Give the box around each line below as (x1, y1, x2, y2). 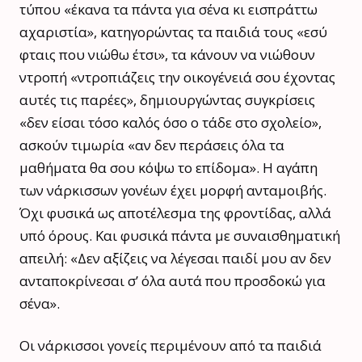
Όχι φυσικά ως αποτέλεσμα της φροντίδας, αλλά (19, 204, 331, 223)
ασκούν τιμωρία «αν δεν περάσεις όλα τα (19, 136, 284, 155)
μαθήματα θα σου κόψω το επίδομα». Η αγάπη (19, 158, 318, 178)
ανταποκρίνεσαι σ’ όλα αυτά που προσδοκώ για (19, 271, 326, 291)
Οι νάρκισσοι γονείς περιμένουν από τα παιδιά (19, 336, 322, 356)
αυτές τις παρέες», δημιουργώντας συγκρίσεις (19, 90, 315, 110)
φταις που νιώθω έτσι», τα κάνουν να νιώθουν (19, 45, 315, 65)
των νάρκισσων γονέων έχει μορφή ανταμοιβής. (19, 181, 326, 200)
